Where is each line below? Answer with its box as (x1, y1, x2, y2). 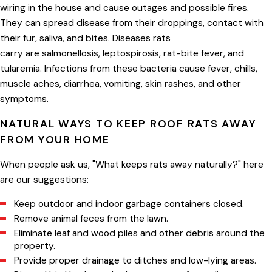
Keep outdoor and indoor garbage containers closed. (14, 197, 245, 210)
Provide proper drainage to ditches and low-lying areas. (14, 254, 257, 267)
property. (14, 240, 56, 252)
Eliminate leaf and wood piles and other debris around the (14, 227, 265, 239)
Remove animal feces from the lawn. (14, 212, 169, 225)
